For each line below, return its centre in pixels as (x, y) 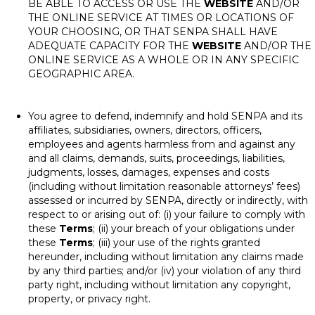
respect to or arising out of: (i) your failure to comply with (167, 214)
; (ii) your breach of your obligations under (194, 229)
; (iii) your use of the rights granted (176, 243)
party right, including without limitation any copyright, (159, 285)
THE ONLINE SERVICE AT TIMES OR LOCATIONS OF (161, 18)
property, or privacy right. (89, 299)
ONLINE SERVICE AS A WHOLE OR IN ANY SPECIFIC (163, 60)
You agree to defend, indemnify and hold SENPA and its (165, 116)
